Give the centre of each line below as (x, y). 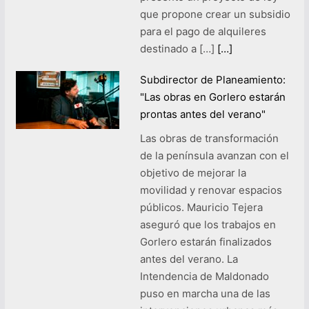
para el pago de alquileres (203, 31)
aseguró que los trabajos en (208, 224)
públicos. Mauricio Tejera (201, 207)
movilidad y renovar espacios (211, 190)
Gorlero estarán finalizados (206, 241)
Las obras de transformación (209, 138)
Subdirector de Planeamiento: (212, 79)
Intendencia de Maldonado (204, 276)
